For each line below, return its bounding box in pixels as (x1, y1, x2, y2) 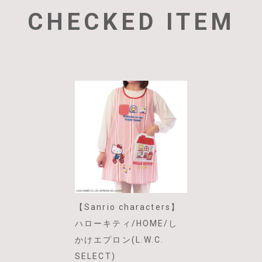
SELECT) (75, 251, 116, 261)
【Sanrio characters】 (75, 202, 180, 212)
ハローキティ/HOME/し (75, 219, 178, 228)
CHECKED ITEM (27, 8, 235, 36)
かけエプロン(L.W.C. (75, 235, 164, 244)
